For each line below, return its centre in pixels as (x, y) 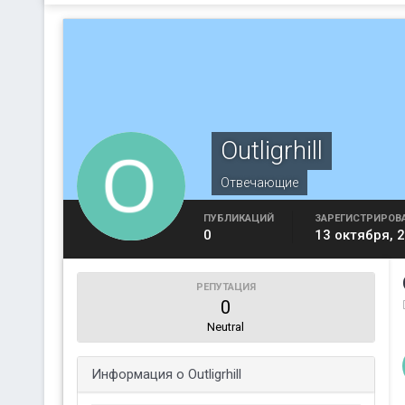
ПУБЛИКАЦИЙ (238, 218)
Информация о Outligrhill (166, 374)
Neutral (226, 327)
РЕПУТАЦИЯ (226, 287)
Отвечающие (259, 183)
